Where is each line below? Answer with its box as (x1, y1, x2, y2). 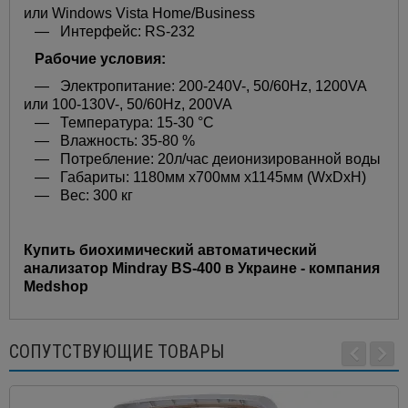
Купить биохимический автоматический (24, 242, 317, 259)
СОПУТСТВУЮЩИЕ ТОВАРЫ (9, 340, 224, 363)
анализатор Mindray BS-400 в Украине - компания (24, 260, 380, 277)
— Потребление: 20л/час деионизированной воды (24, 151, 381, 168)
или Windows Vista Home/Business (24, 5, 255, 22)
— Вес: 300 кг (24, 188, 133, 204)
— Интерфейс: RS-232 (24, 24, 195, 40)
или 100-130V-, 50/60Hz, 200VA (24, 97, 232, 113)
